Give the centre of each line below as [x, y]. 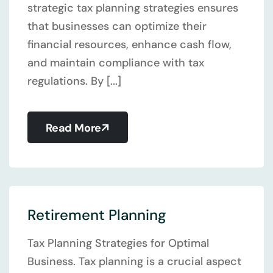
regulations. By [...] [74, 81]
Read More [74, 128]
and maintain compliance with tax [116, 63]
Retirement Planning [97, 215]
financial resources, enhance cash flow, [129, 44]
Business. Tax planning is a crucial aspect [134, 261]
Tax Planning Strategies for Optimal [118, 243]
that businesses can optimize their [117, 26]
